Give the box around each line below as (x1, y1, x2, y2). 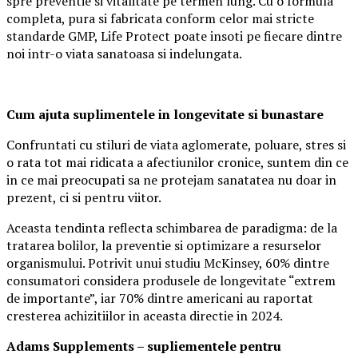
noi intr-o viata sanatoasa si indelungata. (6, 44, 242, 62)
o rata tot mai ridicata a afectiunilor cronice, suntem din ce (6, 153, 348, 171)
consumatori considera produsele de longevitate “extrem (6, 271, 336, 289)
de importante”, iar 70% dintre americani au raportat (6, 288, 313, 307)
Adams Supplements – (6, 336, 147, 355)
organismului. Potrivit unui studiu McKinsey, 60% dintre (6, 253, 329, 272)
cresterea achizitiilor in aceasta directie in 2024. (6, 306, 283, 324)
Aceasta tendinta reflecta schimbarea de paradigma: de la (6, 218, 337, 237)
